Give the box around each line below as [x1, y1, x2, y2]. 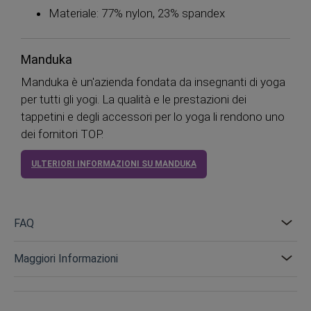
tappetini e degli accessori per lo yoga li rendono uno [21, 109, 285, 124]
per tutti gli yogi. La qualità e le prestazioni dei [21, 92, 246, 106]
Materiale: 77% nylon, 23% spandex [49, 6, 225, 20]
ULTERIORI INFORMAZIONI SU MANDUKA [31, 158, 196, 169]
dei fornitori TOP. [21, 126, 103, 141]
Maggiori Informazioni [14, 251, 118, 265]
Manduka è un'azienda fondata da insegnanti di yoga [21, 74, 285, 89]
